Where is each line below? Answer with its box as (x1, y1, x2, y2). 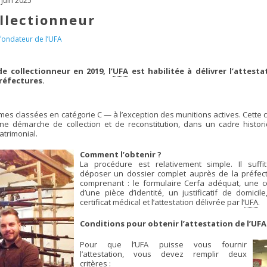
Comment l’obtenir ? (80, 149, 162, 160)
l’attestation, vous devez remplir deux (80, 249, 247, 259)
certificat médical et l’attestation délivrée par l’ (80, 197, 244, 207)
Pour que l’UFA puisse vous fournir (80, 239, 247, 250)
